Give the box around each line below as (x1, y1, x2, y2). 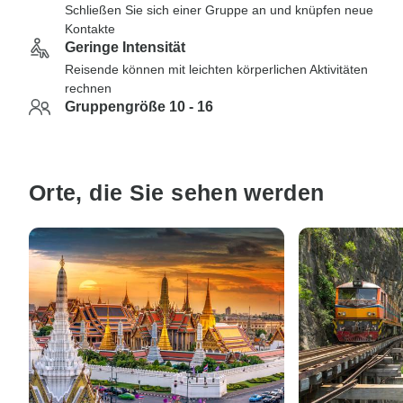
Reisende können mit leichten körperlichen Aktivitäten (65, 62, 368, 76)
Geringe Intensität (65, 40, 185, 55)
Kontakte (65, 22, 115, 36)
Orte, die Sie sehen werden (29, 180, 325, 205)
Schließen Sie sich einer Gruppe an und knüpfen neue (65, 3, 373, 17)
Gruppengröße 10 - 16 (65, 99, 213, 114)
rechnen (65, 81, 112, 95)
